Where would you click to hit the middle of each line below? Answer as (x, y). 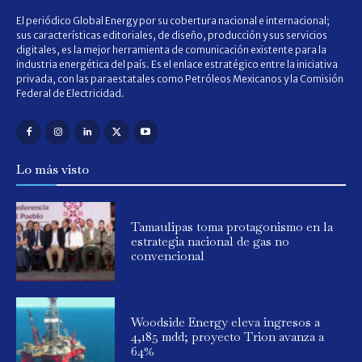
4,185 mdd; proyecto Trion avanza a (228, 337)
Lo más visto (53, 170)
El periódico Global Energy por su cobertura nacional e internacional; (173, 21)
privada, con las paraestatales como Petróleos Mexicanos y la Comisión (180, 79)
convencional (168, 256)
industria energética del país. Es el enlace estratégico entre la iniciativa (177, 65)
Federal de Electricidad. (70, 94)
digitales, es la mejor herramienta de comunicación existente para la (171, 50)
